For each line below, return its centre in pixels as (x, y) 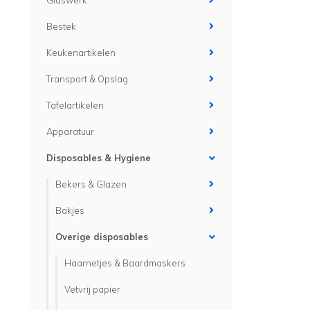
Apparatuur (70, 131)
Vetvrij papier (92, 289)
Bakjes (70, 210)
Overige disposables (102, 237)
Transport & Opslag (87, 79)
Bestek (61, 26)
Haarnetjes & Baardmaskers (125, 263)
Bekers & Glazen (91, 184)
